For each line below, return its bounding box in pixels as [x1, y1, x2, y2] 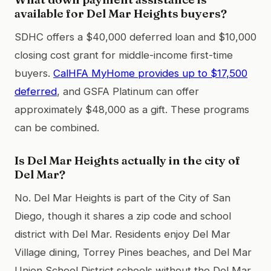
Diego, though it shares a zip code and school [15, 209, 231, 222]
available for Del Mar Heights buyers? [15, 5, 227, 21]
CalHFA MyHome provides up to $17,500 [53, 67, 247, 79]
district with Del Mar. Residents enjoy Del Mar [15, 227, 230, 240]
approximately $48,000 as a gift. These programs [15, 103, 249, 116]
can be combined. [15, 121, 99, 134]
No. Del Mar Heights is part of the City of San [15, 191, 230, 204]
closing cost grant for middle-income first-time [15, 48, 233, 61]
